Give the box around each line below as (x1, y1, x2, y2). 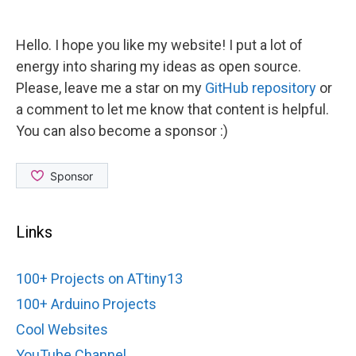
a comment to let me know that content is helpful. (16, 101, 329, 118)
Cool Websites (16, 321, 108, 339)
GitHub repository (205, 79, 316, 97)
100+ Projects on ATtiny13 (16, 270, 183, 288)
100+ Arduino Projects (16, 296, 157, 313)
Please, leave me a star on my (16, 79, 205, 97)
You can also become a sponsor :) (16, 122, 228, 140)
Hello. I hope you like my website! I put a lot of (16, 37, 303, 54)
